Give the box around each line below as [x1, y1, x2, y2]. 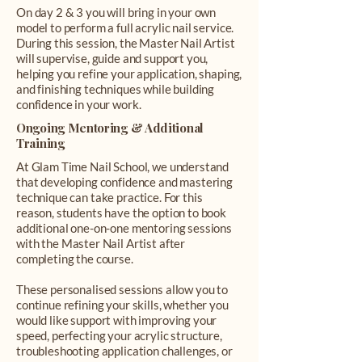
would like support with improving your [16, 313, 217, 327]
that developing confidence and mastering [16, 175, 234, 189]
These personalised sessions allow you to [16, 282, 229, 297]
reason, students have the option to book [16, 205, 227, 220]
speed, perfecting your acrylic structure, [16, 328, 222, 343]
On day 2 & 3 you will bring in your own [16, 5, 217, 19]
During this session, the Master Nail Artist [16, 36, 235, 50]
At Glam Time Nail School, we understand [16, 159, 229, 174]
